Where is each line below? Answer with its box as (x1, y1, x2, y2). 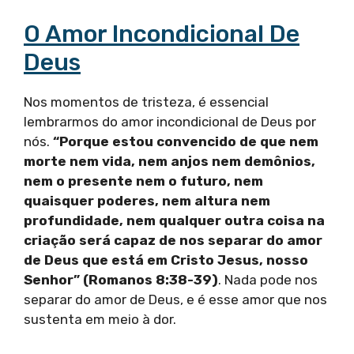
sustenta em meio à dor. (24, 311, 176, 328)
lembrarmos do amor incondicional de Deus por (24, 114, 316, 130)
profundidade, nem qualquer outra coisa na (24, 213, 325, 229)
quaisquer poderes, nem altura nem (24, 193, 270, 209)
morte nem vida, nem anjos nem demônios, (24, 153, 315, 170)
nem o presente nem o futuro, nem (24, 173, 263, 190)
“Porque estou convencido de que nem (53, 134, 318, 150)
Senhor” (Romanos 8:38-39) (24, 272, 218, 288)
